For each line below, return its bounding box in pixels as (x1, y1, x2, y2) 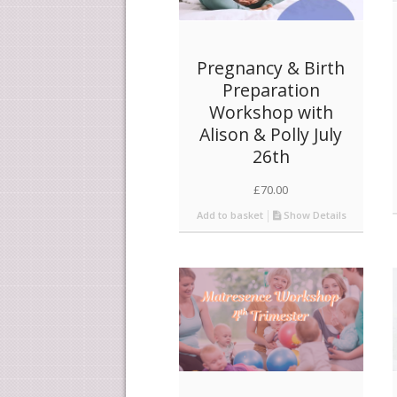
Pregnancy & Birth (197, 56, 346, 81)
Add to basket (193, 208, 263, 222)
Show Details (281, 208, 347, 222)
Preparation (222, 78, 320, 103)
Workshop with (208, 100, 333, 125)
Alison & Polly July (199, 122, 343, 147)
